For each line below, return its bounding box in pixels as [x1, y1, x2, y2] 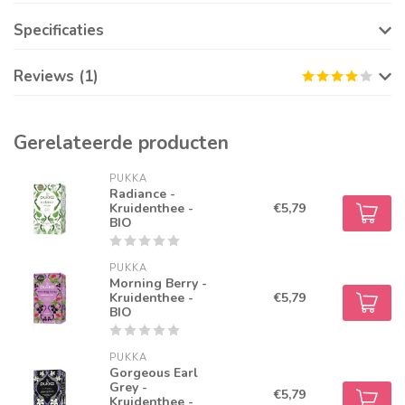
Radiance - [109, 185, 176, 203]
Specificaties [14, 20, 104, 42]
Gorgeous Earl [109, 364, 199, 382]
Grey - [109, 379, 148, 397]
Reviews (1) [14, 66, 99, 88]
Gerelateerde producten [14, 130, 229, 156]
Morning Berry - [109, 275, 208, 293]
